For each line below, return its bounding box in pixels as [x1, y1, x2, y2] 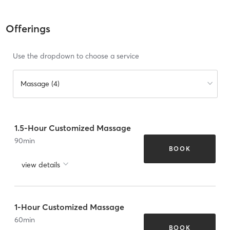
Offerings [5, 22, 50, 35]
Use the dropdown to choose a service [12, 51, 139, 61]
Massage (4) [20, 79, 60, 89]
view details [22, 160, 60, 169]
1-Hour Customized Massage [14, 201, 124, 212]
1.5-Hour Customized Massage [14, 122, 131, 133]
